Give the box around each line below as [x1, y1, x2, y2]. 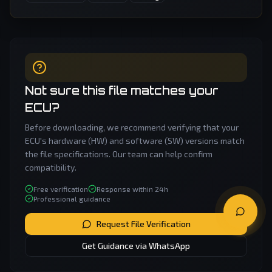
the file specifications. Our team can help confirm [25, 149, 212, 159]
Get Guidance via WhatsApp [82, 240, 190, 251]
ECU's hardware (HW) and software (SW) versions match [25, 135, 245, 146]
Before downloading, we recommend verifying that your [25, 122, 239, 132]
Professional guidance [33, 194, 110, 203]
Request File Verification [96, 219, 191, 229]
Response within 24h [97, 185, 168, 193]
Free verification [33, 185, 88, 193]
